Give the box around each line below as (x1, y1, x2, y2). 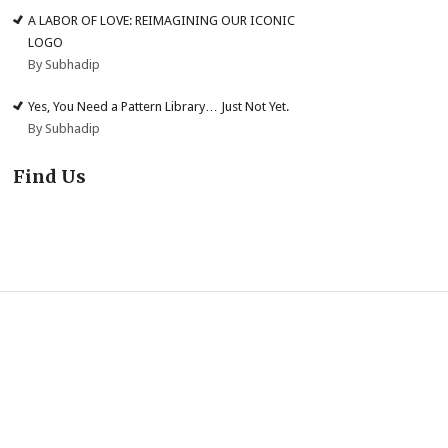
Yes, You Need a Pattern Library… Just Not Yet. (28, 98, 290, 114)
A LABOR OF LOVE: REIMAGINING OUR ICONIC (28, 13, 296, 29)
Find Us (13, 164, 87, 188)
